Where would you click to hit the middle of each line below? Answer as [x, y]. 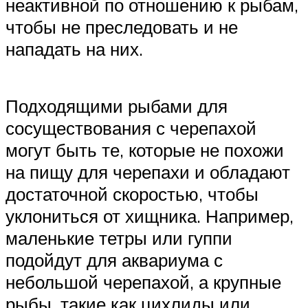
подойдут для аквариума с [114, 260]
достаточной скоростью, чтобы [132, 194]
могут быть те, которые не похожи [145, 150]
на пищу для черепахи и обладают [148, 172]
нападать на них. [74, 49]
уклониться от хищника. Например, [150, 216]
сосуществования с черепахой [131, 128]
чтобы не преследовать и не [122, 27]
